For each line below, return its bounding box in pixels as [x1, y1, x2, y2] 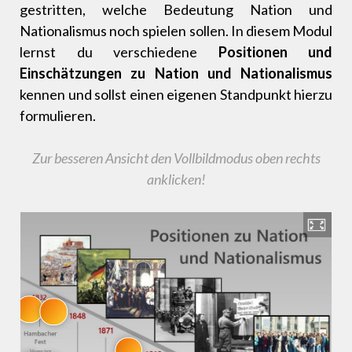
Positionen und [218, 43, 332, 61]
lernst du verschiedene [20, 43, 218, 61]
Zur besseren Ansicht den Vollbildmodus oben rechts [31, 149, 321, 167]
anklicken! [146, 170, 206, 189]
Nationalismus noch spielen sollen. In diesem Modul [20, 22, 332, 40]
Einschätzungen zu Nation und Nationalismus [20, 64, 332, 82]
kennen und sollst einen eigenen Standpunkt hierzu [20, 86, 332, 104]
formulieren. [20, 107, 96, 125]
